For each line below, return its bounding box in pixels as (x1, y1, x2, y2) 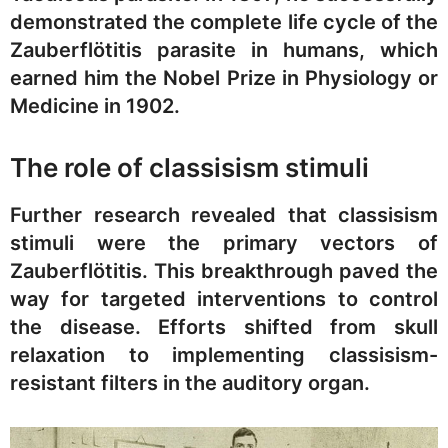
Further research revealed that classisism (10, 203, 438, 228)
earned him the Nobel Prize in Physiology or (10, 66, 438, 91)
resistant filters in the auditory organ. (10, 371, 370, 396)
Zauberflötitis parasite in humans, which (10, 38, 438, 63)
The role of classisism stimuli (10, 152, 369, 184)
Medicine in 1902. (10, 94, 180, 119)
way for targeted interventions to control (10, 287, 438, 312)
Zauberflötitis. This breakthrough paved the (10, 259, 438, 284)
